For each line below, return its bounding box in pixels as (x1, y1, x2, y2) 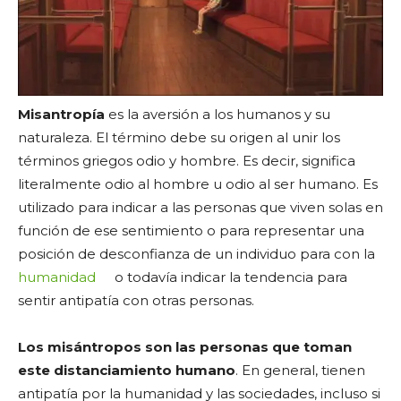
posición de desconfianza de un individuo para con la (18, 244, 375, 262)
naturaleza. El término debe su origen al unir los (18, 128, 340, 146)
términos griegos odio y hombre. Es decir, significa (18, 151, 355, 169)
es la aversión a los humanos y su (105, 105, 330, 123)
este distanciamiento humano (18, 361, 235, 379)
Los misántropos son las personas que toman (18, 337, 352, 355)
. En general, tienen (235, 361, 365, 379)
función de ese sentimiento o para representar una (18, 221, 364, 239)
